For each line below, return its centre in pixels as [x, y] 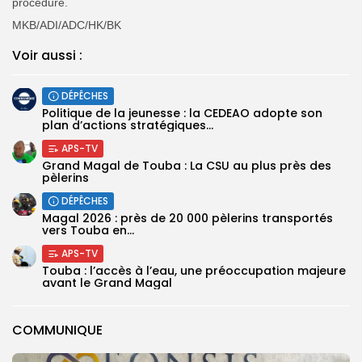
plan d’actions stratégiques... [128, 125]
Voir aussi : [47, 55]
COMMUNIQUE [57, 330]
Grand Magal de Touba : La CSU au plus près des [187, 165]
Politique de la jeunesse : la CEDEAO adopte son [182, 113]
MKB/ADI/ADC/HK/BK [67, 25]
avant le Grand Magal [107, 282]
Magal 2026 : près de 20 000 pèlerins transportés [187, 218]
